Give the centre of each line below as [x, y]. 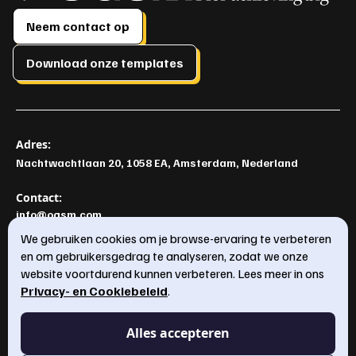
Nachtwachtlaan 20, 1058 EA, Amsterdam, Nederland [157, 163]
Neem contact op [78, 27]
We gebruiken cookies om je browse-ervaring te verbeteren [176, 238]
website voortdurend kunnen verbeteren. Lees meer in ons [172, 273]
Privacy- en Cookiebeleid [94, 291]
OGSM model [50, 308]
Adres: [33, 145]
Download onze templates [105, 63]
